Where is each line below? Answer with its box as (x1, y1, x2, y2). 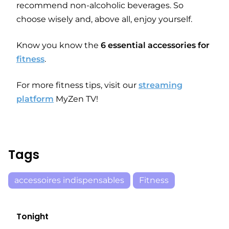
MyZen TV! (54, 94, 98, 104)
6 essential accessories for (99, 40, 210, 51)
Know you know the (16, 40, 99, 51)
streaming (139, 80, 182, 90)
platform (16, 94, 54, 104)
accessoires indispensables (14, 175, 124, 186)
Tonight (16, 211, 49, 223)
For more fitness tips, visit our (16, 80, 139, 90)
